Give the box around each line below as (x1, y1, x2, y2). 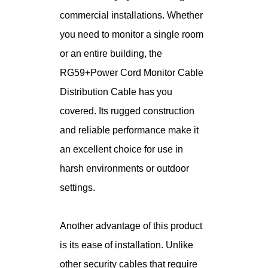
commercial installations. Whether (60, 10, 203, 21)
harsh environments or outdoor (60, 163, 189, 174)
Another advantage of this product (60, 221, 202, 232)
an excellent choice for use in (60, 144, 183, 155)
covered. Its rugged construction (60, 106, 194, 117)
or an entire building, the (60, 48, 162, 59)
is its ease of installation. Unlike (60, 240, 193, 251)
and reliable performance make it (60, 125, 199, 136)
